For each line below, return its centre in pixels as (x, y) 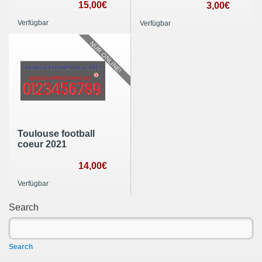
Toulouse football (56, 134)
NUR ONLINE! (106, 57)
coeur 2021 (42, 144)
